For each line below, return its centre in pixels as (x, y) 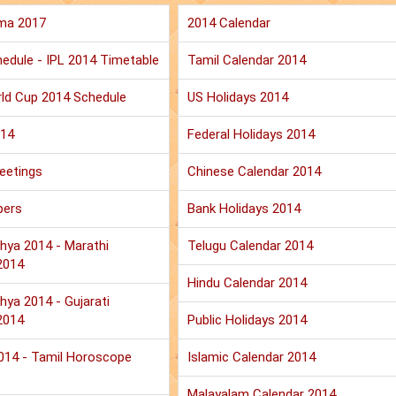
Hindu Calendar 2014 (247, 283)
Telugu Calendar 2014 (250, 246)
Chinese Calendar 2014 (254, 172)
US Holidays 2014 (237, 98)
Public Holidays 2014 (247, 320)
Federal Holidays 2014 (251, 135)
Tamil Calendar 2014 (246, 61)
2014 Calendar (228, 23)
